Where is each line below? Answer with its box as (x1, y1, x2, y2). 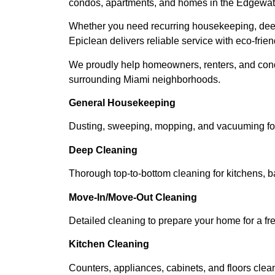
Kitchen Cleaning (69, 239, 149, 250)
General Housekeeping (69, 98, 176, 109)
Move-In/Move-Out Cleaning (69, 192, 197, 203)
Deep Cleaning (69, 144, 137, 155)
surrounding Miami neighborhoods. (69, 74, 220, 85)
